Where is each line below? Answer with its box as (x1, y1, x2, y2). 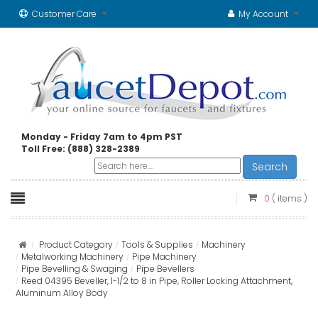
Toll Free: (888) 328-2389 (21, 143, 140, 155)
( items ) (272, 192, 307, 204)
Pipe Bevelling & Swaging (21, 263, 128, 275)
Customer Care (32, 8, 97, 20)
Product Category (39, 238, 113, 251)
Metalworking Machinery (21, 251, 124, 263)
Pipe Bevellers (136, 263, 194, 275)
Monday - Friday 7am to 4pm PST (21, 131, 182, 143)
